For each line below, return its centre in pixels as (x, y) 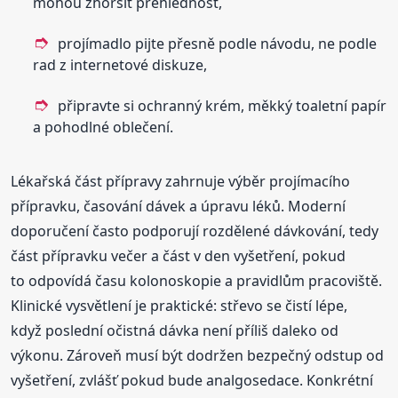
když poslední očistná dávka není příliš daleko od (175, 330)
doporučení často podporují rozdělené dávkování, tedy (195, 231)
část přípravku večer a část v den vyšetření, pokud (179, 255)
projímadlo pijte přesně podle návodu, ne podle (218, 43)
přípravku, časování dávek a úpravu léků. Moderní (179, 206)
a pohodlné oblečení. (103, 127)
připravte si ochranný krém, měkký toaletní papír (223, 105)
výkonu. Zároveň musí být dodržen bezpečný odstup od (198, 355)
